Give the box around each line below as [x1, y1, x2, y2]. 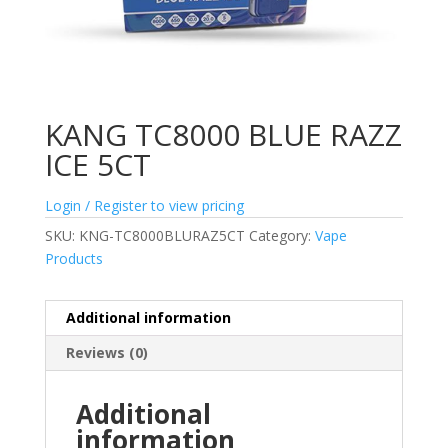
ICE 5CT [44, 144, 151, 186]
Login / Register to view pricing [44, 196, 244, 216]
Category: [248, 226, 315, 246]
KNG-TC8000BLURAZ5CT [78, 226, 245, 246]
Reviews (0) [65, 343, 148, 363]
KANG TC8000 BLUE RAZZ [44, 114, 402, 156]
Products [44, 249, 103, 269]
